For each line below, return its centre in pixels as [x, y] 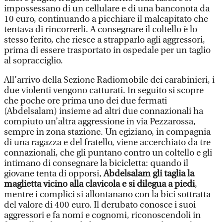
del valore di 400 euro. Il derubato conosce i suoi [100, 205]
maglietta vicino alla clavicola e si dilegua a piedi [99, 184]
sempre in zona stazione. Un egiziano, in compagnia [107, 132]
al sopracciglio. [33, 61]
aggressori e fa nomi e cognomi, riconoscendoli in [102, 215]
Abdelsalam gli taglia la [149, 174]
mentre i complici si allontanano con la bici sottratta [107, 194]
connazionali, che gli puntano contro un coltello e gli [108, 153]
